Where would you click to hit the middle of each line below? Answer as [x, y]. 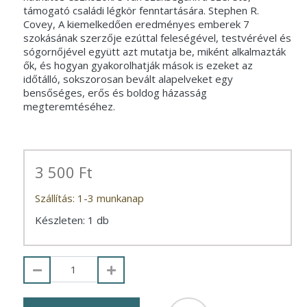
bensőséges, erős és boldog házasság [115, 92]
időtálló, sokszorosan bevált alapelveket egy [128, 78]
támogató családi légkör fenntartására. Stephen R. [141, 10]
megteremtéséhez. [69, 106]
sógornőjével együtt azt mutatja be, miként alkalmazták [154, 51]
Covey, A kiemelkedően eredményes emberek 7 [136, 24]
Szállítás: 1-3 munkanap [89, 198]
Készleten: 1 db [72, 220]
